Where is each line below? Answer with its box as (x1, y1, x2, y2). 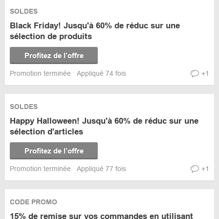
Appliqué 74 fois (77, 69, 126, 77)
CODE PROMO (10, 198, 57, 206)
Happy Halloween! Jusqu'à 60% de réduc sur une (10, 116, 198, 126)
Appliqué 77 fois (77, 165, 126, 173)
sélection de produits (10, 32, 92, 41)
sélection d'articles (10, 127, 83, 136)
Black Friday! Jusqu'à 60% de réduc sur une (10, 21, 180, 30)
